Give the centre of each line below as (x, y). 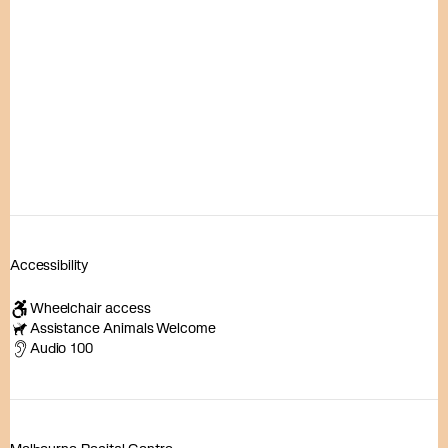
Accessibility (49, 264)
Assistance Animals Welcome (123, 328)
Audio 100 (61, 348)
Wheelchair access (90, 308)
